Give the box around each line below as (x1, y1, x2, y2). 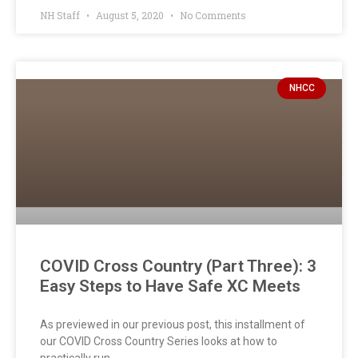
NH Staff (40, 9, 82, 22)
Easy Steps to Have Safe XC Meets (40, 276, 300, 296)
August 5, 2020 (93, 9, 166, 22)
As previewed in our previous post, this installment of (40, 318, 305, 332)
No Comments (177, 9, 246, 22)
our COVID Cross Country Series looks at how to (40, 335, 277, 348)
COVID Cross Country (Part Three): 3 (40, 257, 316, 276)
